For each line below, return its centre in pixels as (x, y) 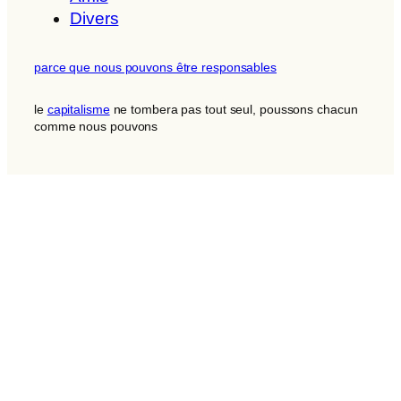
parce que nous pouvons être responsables (155, 67)
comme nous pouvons (96, 126)
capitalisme (78, 109)
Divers (94, 19)
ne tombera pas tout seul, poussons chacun (234, 109)
